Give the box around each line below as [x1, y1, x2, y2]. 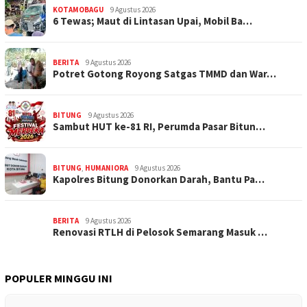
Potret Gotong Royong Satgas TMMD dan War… [53, 66, 276, 80]
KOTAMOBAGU [53, 4, 103, 14]
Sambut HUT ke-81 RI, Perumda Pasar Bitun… [53, 119, 265, 133]
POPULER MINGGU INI [5, 271, 112, 285]
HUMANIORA [85, 162, 128, 173]
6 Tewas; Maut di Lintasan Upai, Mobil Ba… [53, 14, 252, 27]
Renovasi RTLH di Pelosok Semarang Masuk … [53, 225, 267, 238]
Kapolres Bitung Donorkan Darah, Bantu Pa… [53, 172, 265, 186]
